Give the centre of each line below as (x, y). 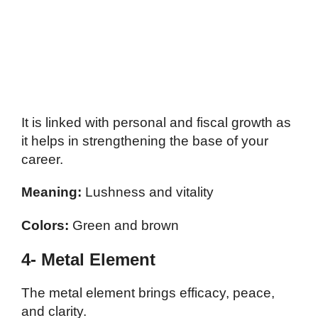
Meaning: (51, 192)
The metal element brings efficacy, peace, (148, 293)
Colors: (45, 226)
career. (42, 159)
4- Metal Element (88, 260)
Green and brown (124, 226)
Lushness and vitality (148, 192)
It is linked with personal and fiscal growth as (156, 122)
